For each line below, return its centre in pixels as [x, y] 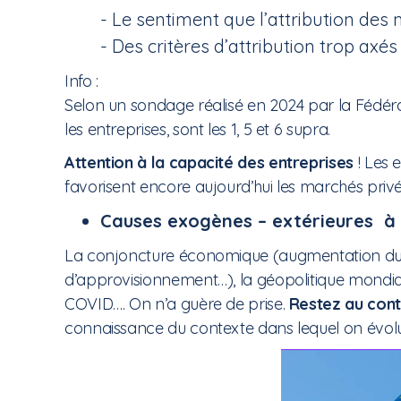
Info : [81, 81]
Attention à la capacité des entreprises [211, 162]
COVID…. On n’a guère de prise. [177, 304]
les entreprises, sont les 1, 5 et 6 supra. [197, 129]
